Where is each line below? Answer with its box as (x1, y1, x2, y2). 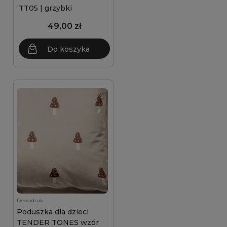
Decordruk (17, 197, 43, 204)
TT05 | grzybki (19, 4, 72, 13)
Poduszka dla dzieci (17, 207, 89, 216)
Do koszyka (47, 45, 90, 54)
